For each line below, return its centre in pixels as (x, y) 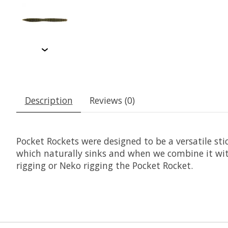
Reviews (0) (112, 101)
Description (49, 101)
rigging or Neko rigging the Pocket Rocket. (105, 166)
